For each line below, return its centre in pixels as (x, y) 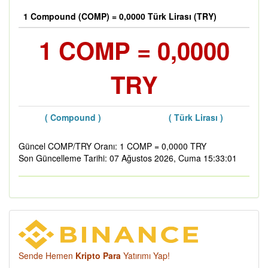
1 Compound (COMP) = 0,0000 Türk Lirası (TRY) (120, 16)
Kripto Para (98, 255)
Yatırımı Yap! (145, 255)
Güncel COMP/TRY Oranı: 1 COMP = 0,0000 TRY (112, 146)
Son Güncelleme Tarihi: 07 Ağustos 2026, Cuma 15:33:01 (128, 158)
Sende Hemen (47, 255)
